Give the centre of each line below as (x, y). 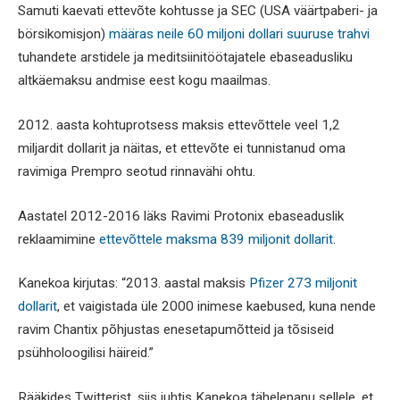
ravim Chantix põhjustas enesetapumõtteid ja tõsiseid (176, 330)
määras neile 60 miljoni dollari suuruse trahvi (239, 34)
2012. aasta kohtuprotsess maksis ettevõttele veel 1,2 (179, 125)
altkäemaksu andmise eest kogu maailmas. (144, 81)
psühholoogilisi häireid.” (86, 353)
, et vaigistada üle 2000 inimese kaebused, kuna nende (217, 307)
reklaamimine (58, 239)
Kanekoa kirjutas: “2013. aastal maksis (133, 283)
